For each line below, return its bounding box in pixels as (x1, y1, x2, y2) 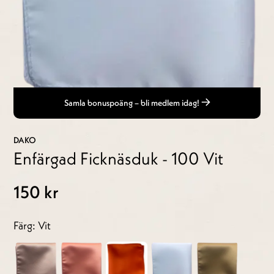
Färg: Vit (13, 218, 51, 233)
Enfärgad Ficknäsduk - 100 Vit (13, 147, 224, 169)
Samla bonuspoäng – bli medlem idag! (64, 97, 201, 109)
